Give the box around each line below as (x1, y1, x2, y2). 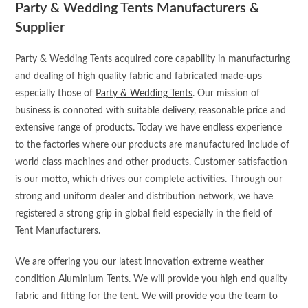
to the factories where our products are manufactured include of (15, 140, 290, 151)
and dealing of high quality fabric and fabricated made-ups (15, 71, 263, 82)
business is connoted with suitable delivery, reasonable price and (15, 106, 287, 116)
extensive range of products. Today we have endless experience (15, 123, 283, 133)
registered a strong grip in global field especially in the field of (15, 209, 273, 219)
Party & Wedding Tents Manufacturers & (15, 1, 260, 16)
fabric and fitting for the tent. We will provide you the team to (15, 291, 278, 302)
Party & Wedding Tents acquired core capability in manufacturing (15, 54, 291, 65)
